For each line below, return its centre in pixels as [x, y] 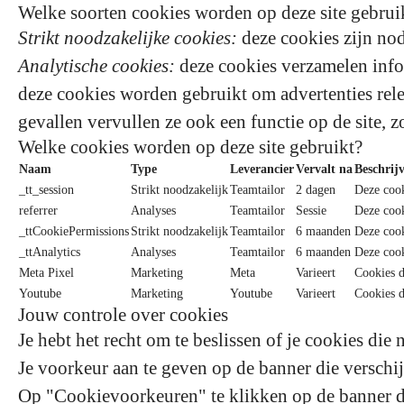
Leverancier [262, 169]
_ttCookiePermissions [74, 231]
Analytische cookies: [96, 66]
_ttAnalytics [50, 252]
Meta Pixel [46, 273]
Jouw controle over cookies [123, 315]
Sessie [311, 211]
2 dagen [316, 190]
